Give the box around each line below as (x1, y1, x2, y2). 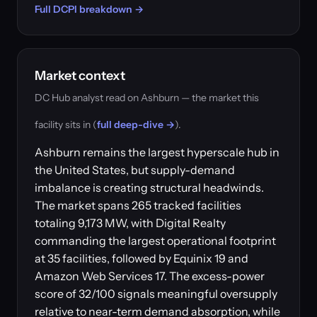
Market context (35, 68, 125, 83)
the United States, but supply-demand (35, 163, 235, 177)
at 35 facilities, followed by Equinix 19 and (35, 251, 248, 265)
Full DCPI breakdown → (35, 3, 144, 16)
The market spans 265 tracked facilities (35, 198, 241, 212)
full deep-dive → (97, 118, 175, 131)
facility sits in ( (35, 118, 97, 131)
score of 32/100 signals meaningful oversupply (35, 287, 277, 301)
